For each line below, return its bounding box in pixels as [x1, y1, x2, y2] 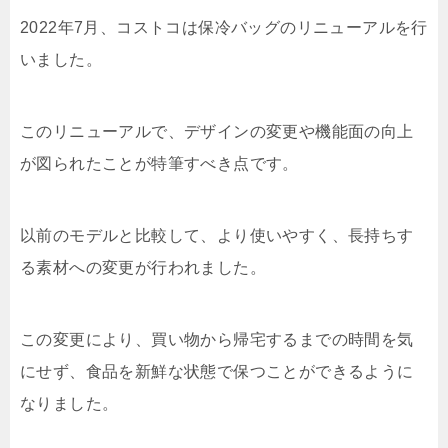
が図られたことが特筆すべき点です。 [20, 155, 299, 172]
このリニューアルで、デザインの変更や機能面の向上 [20, 123, 414, 140]
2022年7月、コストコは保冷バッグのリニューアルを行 [20, 19, 428, 36]
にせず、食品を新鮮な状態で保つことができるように [20, 363, 414, 380]
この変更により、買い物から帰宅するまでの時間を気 [20, 331, 414, 348]
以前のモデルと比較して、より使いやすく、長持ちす [20, 227, 414, 244]
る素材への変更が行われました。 [20, 259, 266, 276]
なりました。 [20, 395, 119, 412]
